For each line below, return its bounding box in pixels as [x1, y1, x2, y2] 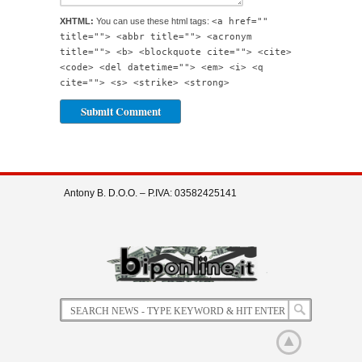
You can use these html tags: [94, 15, 212, 26]
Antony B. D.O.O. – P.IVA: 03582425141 [64, 187, 237, 199]
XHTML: [60, 15, 94, 26]
